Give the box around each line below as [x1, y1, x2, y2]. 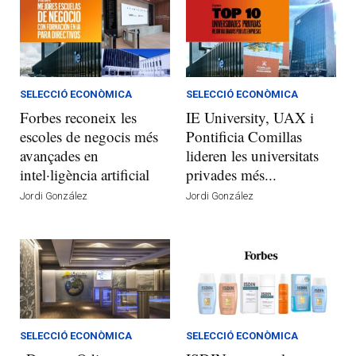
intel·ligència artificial [20, 164, 149, 184]
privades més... [186, 164, 277, 184]
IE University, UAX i [186, 106, 314, 127]
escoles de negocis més [20, 126, 158, 146]
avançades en [20, 145, 99, 165]
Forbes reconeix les [20, 106, 137, 127]
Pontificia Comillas [186, 126, 302, 146]
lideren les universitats [186, 145, 319, 165]
